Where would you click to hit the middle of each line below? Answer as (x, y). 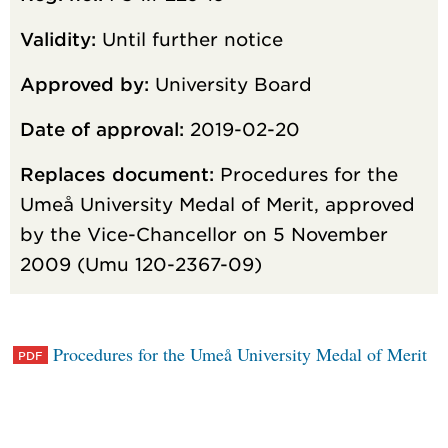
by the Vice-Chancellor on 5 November (204, 234)
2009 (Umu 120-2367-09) (141, 264)
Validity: (58, 39)
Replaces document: (117, 174)
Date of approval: (102, 129)
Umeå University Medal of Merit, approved (217, 204)
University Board (230, 84)
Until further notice (189, 39)
